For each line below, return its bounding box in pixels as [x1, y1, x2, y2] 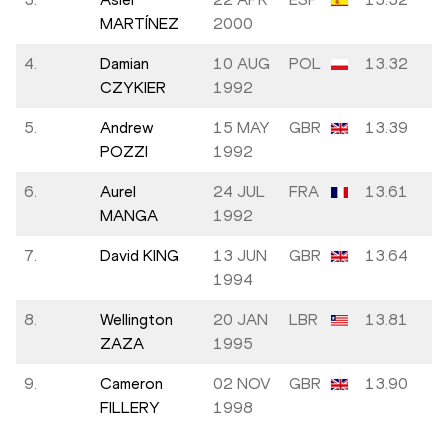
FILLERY [100, 398, 160, 418]
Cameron [100, 374, 163, 394]
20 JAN [213, 310, 268, 330]
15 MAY [213, 118, 270, 138]
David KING [100, 246, 179, 266]
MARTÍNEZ [100, 14, 179, 34]
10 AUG [213, 54, 270, 74]
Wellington [100, 310, 173, 330]
